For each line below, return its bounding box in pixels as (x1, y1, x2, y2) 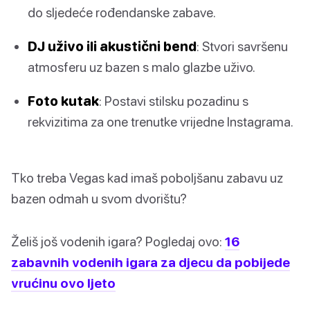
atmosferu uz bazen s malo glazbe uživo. (28, 58, 255, 75)
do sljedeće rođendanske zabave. (28, 3, 216, 20)
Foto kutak (28, 93, 99, 109)
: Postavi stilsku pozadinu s (99, 93, 248, 109)
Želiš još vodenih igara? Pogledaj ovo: (11, 233, 225, 250)
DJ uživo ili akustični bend (28, 37, 197, 54)
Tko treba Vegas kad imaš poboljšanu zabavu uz (11, 170, 283, 186)
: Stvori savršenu (197, 37, 288, 54)
